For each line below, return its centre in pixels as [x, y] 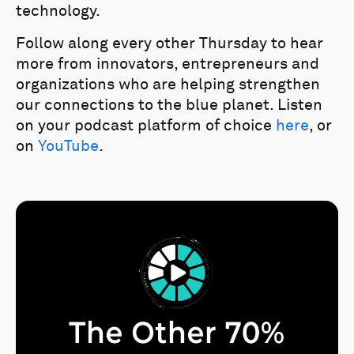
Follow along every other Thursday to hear [169, 44]
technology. [58, 11]
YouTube [68, 147]
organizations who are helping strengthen [168, 85]
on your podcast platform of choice [146, 126]
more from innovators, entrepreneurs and [168, 64]
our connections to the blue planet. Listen [169, 105]
